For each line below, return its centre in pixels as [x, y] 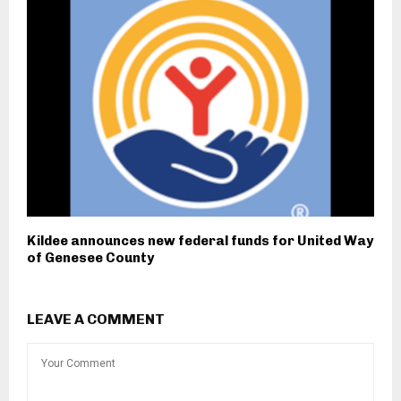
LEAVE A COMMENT [96, 319]
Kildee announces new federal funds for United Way [200, 240]
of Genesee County [90, 257]
